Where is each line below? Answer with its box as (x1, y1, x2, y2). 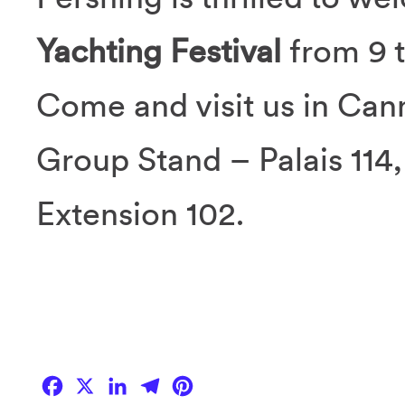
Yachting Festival (35, 30, 281, 71)
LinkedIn (131, 363, 235, 393)
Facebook (66, 363, 182, 393)
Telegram (164, 363, 273, 393)
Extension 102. (35, 193, 244, 234)
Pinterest (196, 363, 303, 393)
